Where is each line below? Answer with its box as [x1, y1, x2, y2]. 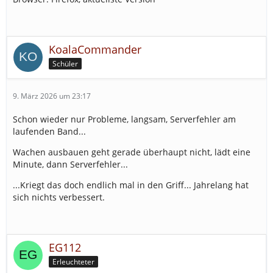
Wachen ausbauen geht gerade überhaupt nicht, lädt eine [13, 146, 250, 158]
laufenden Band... [13, 126, 86, 138]
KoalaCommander [49, 42, 141, 57]
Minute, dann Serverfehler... [13, 158, 128, 171]
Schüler [52, 58, 78, 69]
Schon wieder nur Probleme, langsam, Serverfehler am [13, 113, 236, 126]
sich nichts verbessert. [13, 191, 105, 204]
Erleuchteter [52, 257, 94, 268]
